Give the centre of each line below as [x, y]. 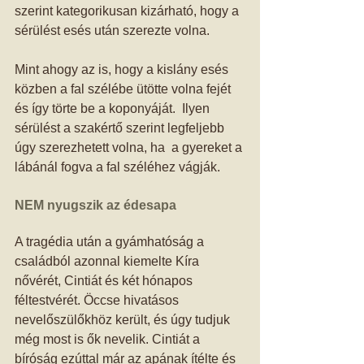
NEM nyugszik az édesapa [95, 205]
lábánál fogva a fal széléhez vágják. [119, 167]
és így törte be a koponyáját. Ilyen [114, 108]
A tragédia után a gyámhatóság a [111, 242]
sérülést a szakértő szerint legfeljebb [121, 128]
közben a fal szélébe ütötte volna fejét [124, 89]
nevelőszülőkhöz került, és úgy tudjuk [124, 320]
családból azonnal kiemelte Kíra [108, 261]
